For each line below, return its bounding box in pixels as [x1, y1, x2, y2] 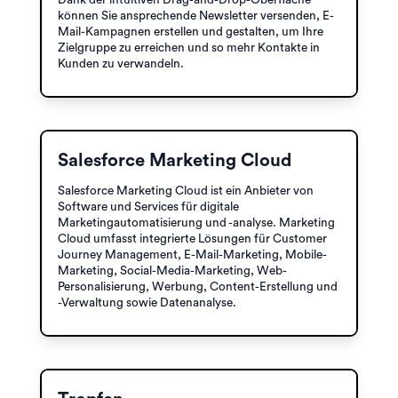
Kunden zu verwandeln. [58, 57, 184, 70]
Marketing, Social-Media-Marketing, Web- [58, 264, 287, 277]
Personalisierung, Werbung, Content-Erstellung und [58, 280, 338, 293]
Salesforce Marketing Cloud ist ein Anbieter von [58, 184, 314, 197]
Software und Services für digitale [58, 200, 239, 213]
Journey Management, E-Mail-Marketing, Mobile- [58, 248, 327, 261]
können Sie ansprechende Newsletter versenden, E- [58, 9, 334, 22]
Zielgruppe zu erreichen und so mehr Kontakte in [58, 41, 320, 54]
